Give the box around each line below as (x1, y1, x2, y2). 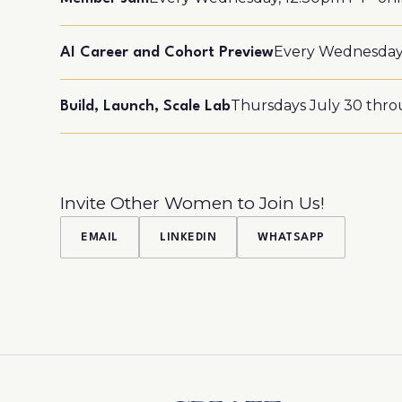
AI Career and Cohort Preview (60, 44, 275, 60)
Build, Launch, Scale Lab (60, 98, 232, 114)
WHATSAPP (258, 231, 325, 243)
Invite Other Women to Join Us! (60, 192, 326, 214)
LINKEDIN (160, 231, 217, 243)
